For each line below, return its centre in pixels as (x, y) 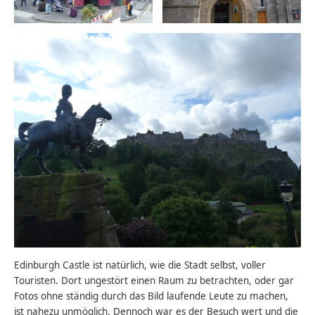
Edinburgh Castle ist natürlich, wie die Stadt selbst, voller (140, 265)
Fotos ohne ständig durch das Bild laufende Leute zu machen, (152, 296)
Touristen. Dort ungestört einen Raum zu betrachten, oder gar (154, 280)
